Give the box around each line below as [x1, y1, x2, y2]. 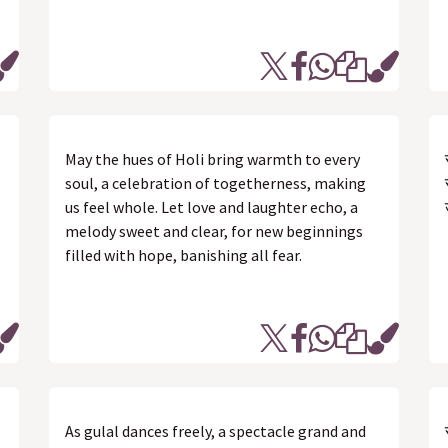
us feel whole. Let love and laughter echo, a [65, 197, 358, 217]
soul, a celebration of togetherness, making [65, 173, 366, 193]
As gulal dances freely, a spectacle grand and [65, 421, 366, 441]
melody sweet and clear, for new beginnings [65, 221, 363, 241]
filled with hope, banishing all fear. [65, 245, 302, 265]
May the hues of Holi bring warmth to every [65, 149, 360, 169]
